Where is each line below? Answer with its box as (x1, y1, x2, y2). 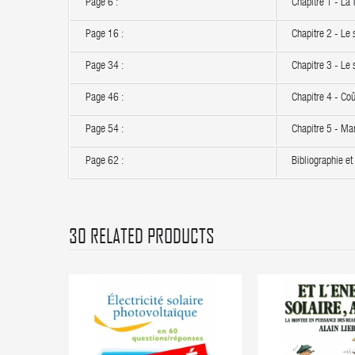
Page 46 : (86, 93, 124, 104)
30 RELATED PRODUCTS (69, 223, 214, 247)
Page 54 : (86, 124, 124, 136)
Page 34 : (86, 61, 124, 72)
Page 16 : (86, 29, 124, 40)
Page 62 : (86, 156, 124, 167)
